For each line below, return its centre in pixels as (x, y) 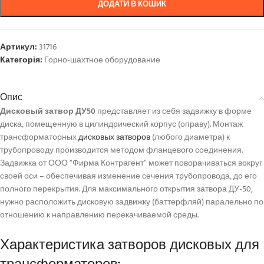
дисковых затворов (114, 138)
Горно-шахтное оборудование (102, 61)
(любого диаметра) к (190, 138)
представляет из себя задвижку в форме (174, 112)
